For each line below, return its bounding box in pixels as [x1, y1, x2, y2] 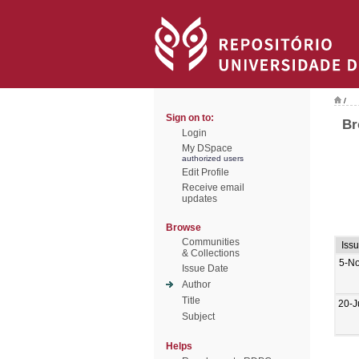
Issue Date [182, 263, 228, 274]
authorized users [182, 154, 244, 163]
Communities [182, 236, 240, 248]
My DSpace [182, 143, 232, 154]
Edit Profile [182, 167, 229, 178]
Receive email [182, 182, 244, 193]
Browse [166, 222, 201, 233]
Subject [182, 311, 215, 322]
